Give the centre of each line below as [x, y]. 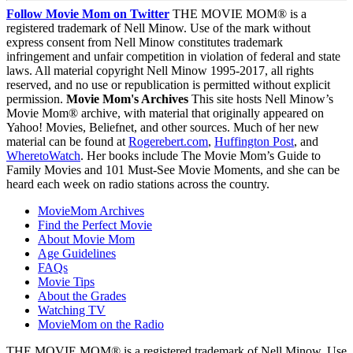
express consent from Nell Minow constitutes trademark [145, 43]
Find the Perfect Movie [95, 225]
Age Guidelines [77, 254]
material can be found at [67, 142]
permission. [36, 99]
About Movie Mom [86, 240]
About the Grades [82, 296]
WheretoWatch [43, 156]
